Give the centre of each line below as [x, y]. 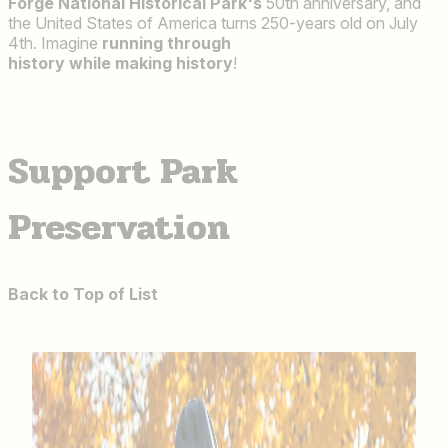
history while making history [120, 62]
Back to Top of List [83, 294]
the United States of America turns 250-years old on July [213, 22]
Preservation [119, 226]
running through [166, 42]
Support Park [123, 170]
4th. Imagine [55, 42]
